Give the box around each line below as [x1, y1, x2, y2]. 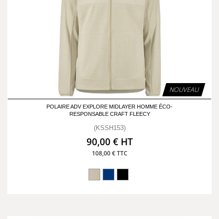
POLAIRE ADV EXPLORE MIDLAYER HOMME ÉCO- [46, 104, 173, 109]
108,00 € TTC [91, 149, 128, 157]
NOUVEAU [169, 85, 198, 94]
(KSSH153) [93, 124, 126, 131]
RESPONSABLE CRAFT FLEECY [69, 111, 150, 117]
